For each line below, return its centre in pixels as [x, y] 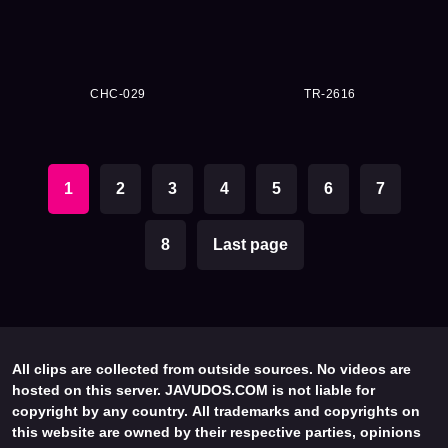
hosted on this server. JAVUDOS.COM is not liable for [193, 390]
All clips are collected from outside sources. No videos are [211, 369]
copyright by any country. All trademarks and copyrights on [216, 411]
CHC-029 [118, 94]
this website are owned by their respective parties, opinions [216, 432]
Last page [250, 245]
